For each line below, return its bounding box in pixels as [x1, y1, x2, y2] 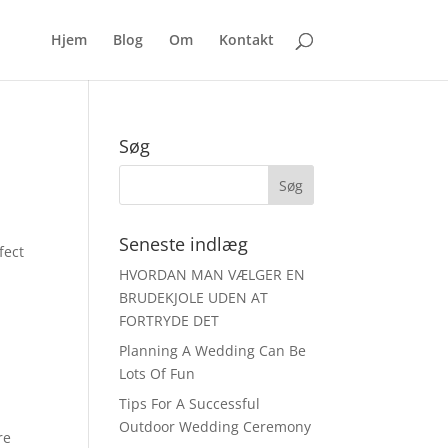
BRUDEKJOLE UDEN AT [119, 288, 269, 307]
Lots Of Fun [119, 364, 196, 383]
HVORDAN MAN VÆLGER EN [119, 265, 306, 284]
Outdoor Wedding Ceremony [119, 417, 312, 436]
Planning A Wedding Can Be [119, 341, 307, 360]
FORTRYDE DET [119, 311, 220, 330]
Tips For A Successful [119, 394, 261, 413]
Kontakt [218, 30, 274, 49]
